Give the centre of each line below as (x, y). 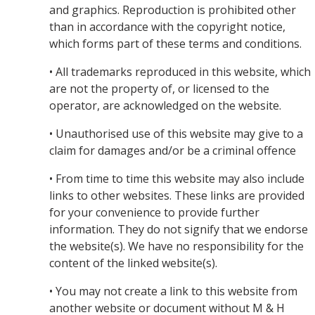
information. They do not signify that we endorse (179, 229)
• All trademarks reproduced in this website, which (180, 72)
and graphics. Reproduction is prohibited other (173, 10)
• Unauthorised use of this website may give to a (176, 134)
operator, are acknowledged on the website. (165, 105)
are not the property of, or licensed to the (159, 89)
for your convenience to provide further (154, 212)
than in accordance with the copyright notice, (167, 27)
